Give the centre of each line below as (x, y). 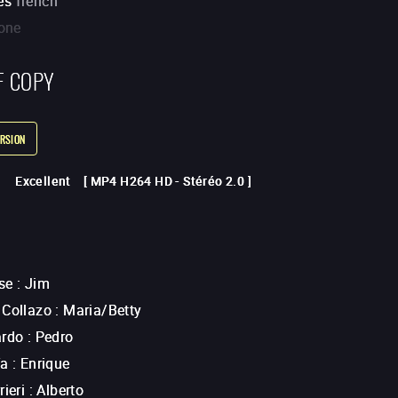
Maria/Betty (103, 310)
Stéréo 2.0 (214, 181)
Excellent (43, 181)
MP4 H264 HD (131, 181)
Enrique (45, 364)
